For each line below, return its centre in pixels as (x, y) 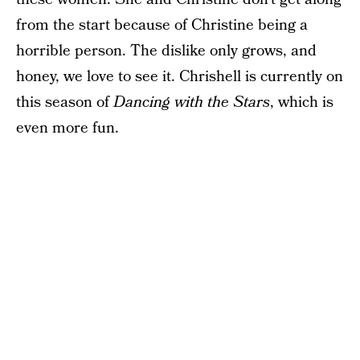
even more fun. (67, 128)
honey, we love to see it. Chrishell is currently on (180, 77)
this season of (65, 102)
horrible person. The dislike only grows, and (166, 51)
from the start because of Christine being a (162, 25)
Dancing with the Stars (192, 102)
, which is (302, 102)
